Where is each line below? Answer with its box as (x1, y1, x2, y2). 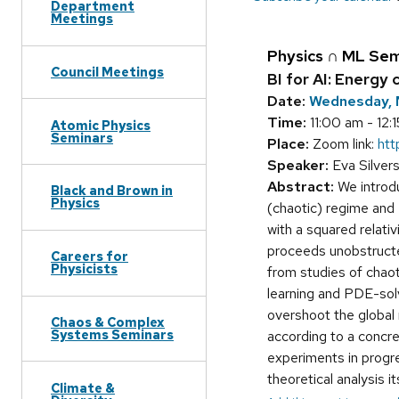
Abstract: (267, 177, 334, 197)
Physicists (51, 260, 118, 278)
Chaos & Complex (51, 313, 165, 330)
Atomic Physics (51, 116, 151, 134)
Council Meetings (51, 62, 164, 80)
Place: (267, 134, 309, 154)
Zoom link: (309, 134, 378, 154)
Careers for (51, 248, 128, 265)
